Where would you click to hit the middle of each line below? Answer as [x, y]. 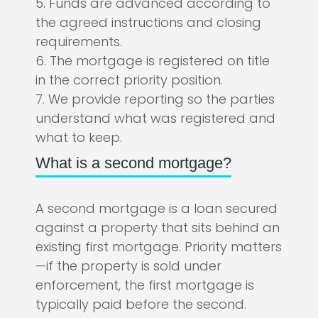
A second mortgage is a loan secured [157, 209]
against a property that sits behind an [158, 228]
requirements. [79, 42]
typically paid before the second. [141, 305]
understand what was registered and [155, 119]
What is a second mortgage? [133, 163]
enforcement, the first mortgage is [145, 285]
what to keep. [79, 138]
